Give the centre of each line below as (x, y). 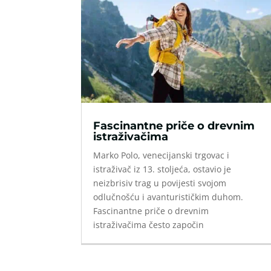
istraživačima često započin (149, 224)
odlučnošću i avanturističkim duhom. (168, 197)
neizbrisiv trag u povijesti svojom (160, 183)
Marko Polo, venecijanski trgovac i (162, 155)
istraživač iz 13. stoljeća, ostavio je (162, 169)
